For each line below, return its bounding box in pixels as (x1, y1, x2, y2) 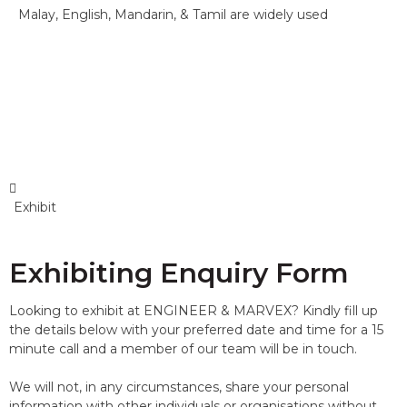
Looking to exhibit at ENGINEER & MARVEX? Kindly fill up (9, 303, 378, 319)
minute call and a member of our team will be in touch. (9, 341, 357, 357)
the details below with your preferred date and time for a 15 (9, 322, 383, 338)
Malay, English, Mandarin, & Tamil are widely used (18, 6, 328, 23)
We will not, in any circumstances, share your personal (9, 379, 349, 395)
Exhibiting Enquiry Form (9, 256, 349, 290)
